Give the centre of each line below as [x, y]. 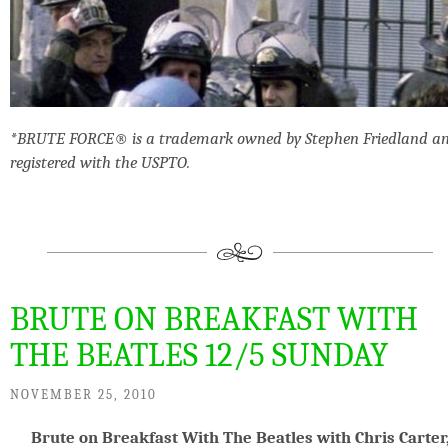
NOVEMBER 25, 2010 [83, 394]
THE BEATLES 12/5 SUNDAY [199, 355]
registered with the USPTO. [100, 162]
